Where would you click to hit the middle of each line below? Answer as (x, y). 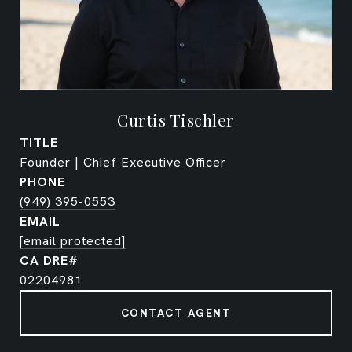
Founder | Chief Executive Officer (123, 162)
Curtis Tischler (176, 119)
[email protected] (73, 240)
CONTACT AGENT (176, 312)
